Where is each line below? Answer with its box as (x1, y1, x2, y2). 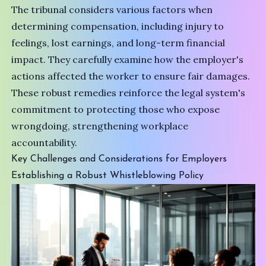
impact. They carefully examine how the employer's (11, 53, 244, 65)
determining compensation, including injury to (11, 20, 224, 32)
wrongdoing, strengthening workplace (11, 119, 189, 132)
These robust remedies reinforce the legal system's (11, 86, 246, 99)
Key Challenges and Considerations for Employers (11, 154, 227, 164)
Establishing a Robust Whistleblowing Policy (11, 170, 204, 180)
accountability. (11, 136, 78, 148)
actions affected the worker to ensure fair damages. (11, 69, 251, 82)
